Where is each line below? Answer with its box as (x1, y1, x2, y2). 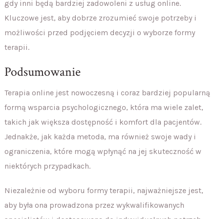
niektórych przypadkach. (4, 161, 90, 171)
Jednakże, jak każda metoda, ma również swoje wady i (4, 131, 196, 141)
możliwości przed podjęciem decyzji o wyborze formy (4, 27, 195, 37)
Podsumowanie (4, 63, 81, 80)
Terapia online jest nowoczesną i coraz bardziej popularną (4, 88, 210, 97)
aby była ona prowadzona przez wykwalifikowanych (4, 200, 184, 210)
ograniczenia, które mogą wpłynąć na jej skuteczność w (4, 146, 201, 156)
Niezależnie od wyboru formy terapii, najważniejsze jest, (4, 185, 203, 195)
